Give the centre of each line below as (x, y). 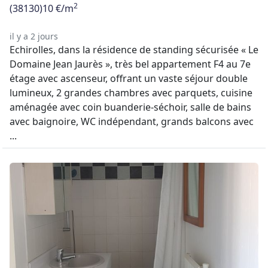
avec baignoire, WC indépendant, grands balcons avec (132, 121)
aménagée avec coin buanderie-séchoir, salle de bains (130, 107)
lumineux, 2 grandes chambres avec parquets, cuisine (131, 93)
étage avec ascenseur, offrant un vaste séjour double (129, 78)
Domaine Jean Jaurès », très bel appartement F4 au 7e (130, 64)
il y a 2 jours (34, 36)
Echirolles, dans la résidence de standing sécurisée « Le (134, 50)
